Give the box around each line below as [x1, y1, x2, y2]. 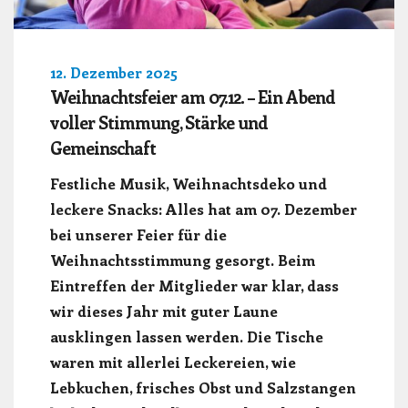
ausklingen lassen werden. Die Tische [50, 326, 323, 347]
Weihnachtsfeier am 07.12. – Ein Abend [50, 86, 335, 109]
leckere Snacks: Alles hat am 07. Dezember [50, 199, 357, 219]
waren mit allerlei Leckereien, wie [50, 352, 296, 372]
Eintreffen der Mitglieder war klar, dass [50, 275, 339, 296]
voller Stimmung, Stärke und [50, 111, 268, 135]
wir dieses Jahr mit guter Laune [50, 301, 278, 321]
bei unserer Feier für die [50, 224, 227, 245]
